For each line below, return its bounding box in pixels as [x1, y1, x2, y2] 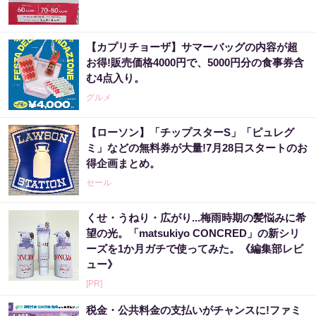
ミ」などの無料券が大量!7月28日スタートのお [86, 142, 308, 154]
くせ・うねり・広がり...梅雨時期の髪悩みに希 [86, 212, 306, 224]
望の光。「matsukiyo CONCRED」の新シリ [86, 227, 300, 239]
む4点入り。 [86, 72, 145, 84]
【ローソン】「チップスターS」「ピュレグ [86, 126, 294, 138]
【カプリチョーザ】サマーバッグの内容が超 [86, 41, 298, 53]
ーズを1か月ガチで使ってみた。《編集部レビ [86, 243, 303, 255]
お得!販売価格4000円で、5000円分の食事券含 [86, 56, 304, 68]
